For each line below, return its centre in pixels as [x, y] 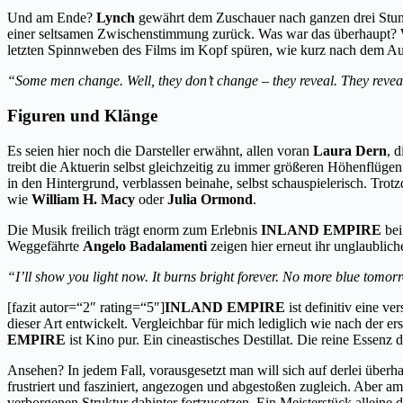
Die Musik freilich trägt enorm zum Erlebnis [134, 229]
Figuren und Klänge [82, 115]
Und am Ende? [52, 18]
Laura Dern [350, 150]
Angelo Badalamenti [145, 246]
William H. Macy [83, 199]
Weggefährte [45, 246]
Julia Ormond [210, 199]
